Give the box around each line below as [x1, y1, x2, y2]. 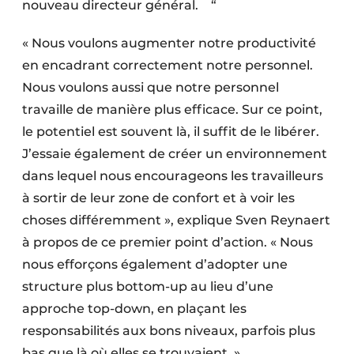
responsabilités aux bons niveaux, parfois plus [22, 323, 315, 339]
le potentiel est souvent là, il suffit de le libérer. [22, 124, 319, 140]
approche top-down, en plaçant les [22, 301, 247, 317]
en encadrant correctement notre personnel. [22, 58, 313, 73]
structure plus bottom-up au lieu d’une [22, 279, 273, 295]
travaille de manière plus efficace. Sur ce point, [22, 102, 322, 118]
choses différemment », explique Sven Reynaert [22, 213, 330, 228]
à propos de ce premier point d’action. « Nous [22, 235, 313, 250]
